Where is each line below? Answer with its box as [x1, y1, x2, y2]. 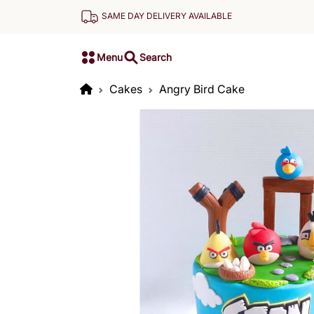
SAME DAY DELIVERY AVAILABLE [102, 11, 232, 22]
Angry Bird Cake [159, 82, 245, 96]
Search [139, 50, 172, 63]
